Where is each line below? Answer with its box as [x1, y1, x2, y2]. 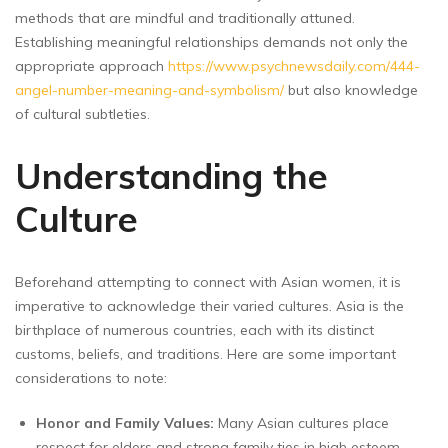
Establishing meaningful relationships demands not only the [15, 32, 408, 51]
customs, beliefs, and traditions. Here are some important [15, 344, 396, 363]
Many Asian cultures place [214, 413, 389, 432]
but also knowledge [284, 80, 418, 99]
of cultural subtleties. [15, 104, 150, 123]
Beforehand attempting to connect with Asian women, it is [15, 272, 401, 291]
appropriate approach [15, 56, 168, 75]
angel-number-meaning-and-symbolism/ [15, 80, 284, 99]
